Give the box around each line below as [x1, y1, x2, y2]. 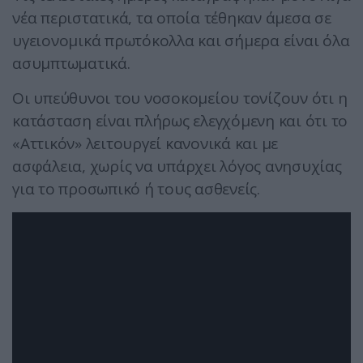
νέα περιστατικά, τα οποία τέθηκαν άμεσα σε [12, 7, 331, 29]
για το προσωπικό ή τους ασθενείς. [12, 178, 260, 200]
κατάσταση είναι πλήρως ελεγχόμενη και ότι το [12, 110, 348, 132]
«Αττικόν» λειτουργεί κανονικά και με [12, 133, 278, 155]
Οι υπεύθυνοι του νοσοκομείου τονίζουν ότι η [12, 88, 348, 109]
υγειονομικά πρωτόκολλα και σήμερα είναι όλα [12, 30, 350, 52]
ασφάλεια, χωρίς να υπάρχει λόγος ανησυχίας [12, 156, 342, 177]
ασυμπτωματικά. [12, 53, 130, 75]
